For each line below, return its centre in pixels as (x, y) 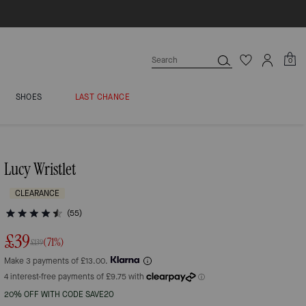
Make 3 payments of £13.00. (56, 261)
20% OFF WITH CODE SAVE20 (59, 294)
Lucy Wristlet (40, 170)
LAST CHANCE (102, 97)
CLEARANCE (37, 193)
